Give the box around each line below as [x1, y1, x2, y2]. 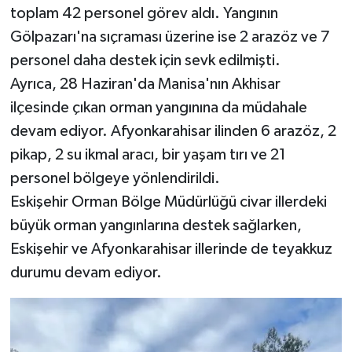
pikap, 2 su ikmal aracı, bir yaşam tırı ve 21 [9, 147, 286, 163]
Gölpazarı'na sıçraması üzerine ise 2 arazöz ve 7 [9, 29, 330, 46]
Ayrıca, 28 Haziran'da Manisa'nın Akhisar [9, 76, 280, 93]
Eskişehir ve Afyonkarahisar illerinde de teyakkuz [9, 241, 332, 258]
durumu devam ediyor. [9, 265, 162, 281]
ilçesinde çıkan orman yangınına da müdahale [9, 100, 307, 116]
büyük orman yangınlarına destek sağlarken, [9, 218, 302, 234]
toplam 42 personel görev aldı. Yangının [9, 5, 278, 22]
